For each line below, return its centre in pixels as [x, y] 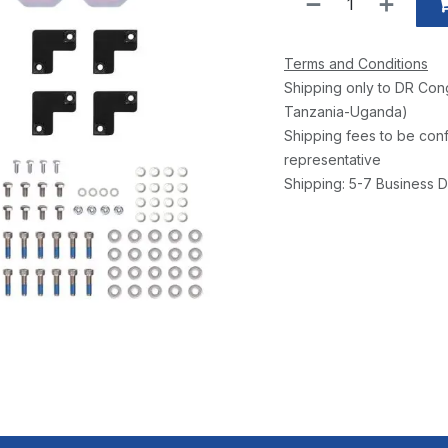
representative [332, 160]
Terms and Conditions [356, 64]
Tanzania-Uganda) [346, 112]
